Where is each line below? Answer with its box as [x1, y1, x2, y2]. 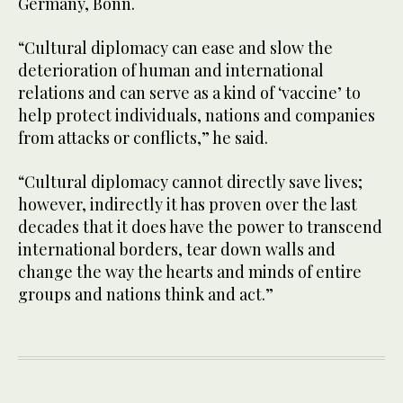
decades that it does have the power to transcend [18, 216, 382, 238]
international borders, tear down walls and [18, 238, 336, 261]
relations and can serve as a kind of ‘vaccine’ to [18, 82, 361, 104]
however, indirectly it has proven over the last [18, 193, 357, 216]
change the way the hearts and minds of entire [18, 261, 362, 283]
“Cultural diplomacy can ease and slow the [18, 37, 333, 59]
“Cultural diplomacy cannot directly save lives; [18, 171, 363, 193]
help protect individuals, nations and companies [18, 104, 375, 127]
